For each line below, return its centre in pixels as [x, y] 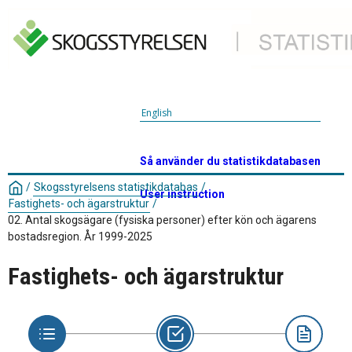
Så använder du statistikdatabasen [230, 161]
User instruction [182, 194]
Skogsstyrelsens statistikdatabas [116, 187]
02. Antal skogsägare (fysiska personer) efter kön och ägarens [162, 220]
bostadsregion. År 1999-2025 [80, 237]
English [157, 113]
